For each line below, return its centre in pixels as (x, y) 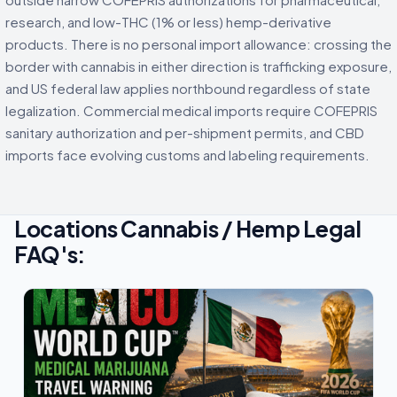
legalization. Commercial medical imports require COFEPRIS (191, 110)
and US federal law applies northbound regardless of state (188, 88)
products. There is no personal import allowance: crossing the (198, 43)
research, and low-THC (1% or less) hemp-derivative (168, 21)
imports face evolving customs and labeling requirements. (187, 154)
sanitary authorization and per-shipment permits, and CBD (185, 132)
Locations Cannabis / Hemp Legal (188, 228)
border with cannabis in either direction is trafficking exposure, (198, 66)
